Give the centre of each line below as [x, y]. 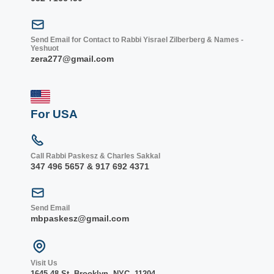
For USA [54, 114]
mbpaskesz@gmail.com [80, 218]
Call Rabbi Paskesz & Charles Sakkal [95, 156]
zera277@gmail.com [72, 58]
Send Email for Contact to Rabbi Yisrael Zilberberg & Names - [137, 39]
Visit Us [44, 263]
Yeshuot [45, 48]
